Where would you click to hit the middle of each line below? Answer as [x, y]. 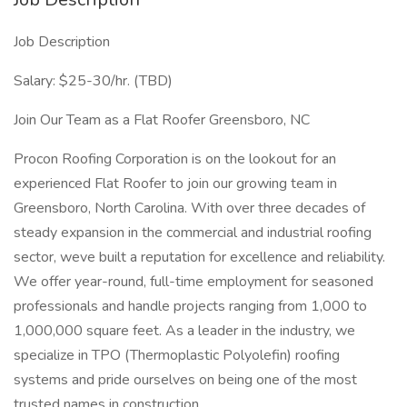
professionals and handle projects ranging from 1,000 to [190, 306]
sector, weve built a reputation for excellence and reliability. [199, 257]
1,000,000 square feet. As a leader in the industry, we [184, 331]
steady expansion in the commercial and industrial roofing [193, 233]
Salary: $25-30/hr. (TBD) [93, 81]
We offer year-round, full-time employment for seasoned [194, 282]
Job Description [62, 42]
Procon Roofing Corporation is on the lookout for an [175, 159]
